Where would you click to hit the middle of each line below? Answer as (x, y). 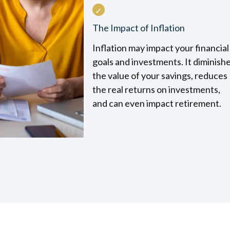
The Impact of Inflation (138, 28)
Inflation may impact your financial (160, 48)
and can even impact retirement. (157, 103)
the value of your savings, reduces (160, 75)
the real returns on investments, (156, 89)
